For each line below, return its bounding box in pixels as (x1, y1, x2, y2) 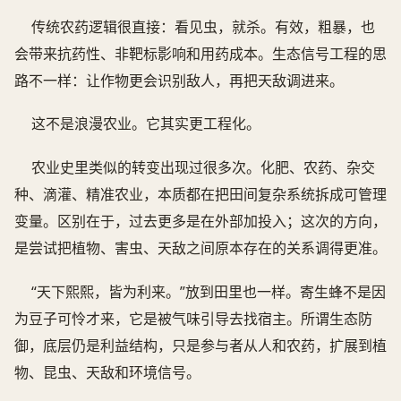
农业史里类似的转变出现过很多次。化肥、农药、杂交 (31, 158, 376, 178)
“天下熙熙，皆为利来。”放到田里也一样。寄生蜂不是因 (31, 282, 387, 303)
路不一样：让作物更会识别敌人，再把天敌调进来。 (14, 70, 344, 90)
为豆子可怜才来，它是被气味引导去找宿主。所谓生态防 (14, 309, 372, 329)
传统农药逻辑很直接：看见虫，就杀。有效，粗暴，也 (31, 16, 376, 37)
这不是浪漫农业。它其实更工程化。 (31, 114, 261, 134)
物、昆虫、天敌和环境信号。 (14, 363, 200, 383)
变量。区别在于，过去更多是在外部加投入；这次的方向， (14, 211, 387, 232)
